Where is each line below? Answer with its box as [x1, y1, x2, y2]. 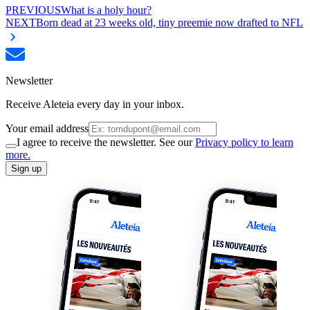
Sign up [11, 163, 42, 174]
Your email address [6, 122, 89, 135]
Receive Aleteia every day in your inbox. [6, 98, 184, 111]
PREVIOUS [6, 4, 61, 17]
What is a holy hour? [61, 4, 152, 17]
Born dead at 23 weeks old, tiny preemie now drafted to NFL [36, 17, 303, 29]
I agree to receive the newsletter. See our [17, 136, 195, 149]
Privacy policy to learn [195, 136, 293, 149]
